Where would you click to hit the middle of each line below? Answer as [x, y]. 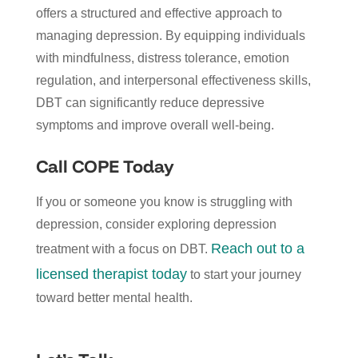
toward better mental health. [114, 297]
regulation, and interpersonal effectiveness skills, [173, 80]
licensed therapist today [111, 274]
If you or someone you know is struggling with [164, 201]
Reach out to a [257, 248]
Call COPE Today [105, 166]
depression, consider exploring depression [156, 224]
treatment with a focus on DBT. [123, 249]
